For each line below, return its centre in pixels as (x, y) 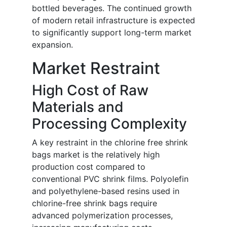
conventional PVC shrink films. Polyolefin (110, 179)
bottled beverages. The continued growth (112, 8)
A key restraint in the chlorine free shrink (110, 143)
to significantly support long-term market (112, 33)
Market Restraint (96, 68)
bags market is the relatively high (96, 155)
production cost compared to (89, 167)
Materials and (78, 107)
